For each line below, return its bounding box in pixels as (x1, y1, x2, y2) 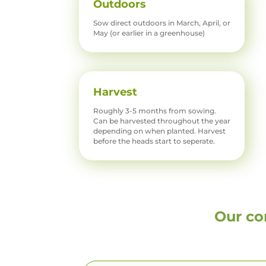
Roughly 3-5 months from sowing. (93, 106, 217, 116)
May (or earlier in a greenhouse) (93, 28, 205, 38)
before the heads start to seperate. (93, 137, 216, 146)
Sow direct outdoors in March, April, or (93, 18, 231, 28)
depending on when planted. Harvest (93, 126, 226, 136)
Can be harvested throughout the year (93, 116, 231, 126)
